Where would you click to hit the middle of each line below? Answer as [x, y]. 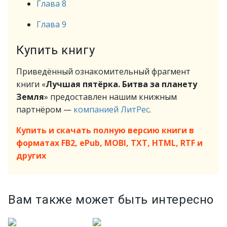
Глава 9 [51, 24]
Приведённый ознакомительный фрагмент [103, 71]
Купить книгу [56, 50]
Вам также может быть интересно [111, 200]
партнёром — [45, 109]
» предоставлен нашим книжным [110, 97]
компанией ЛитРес [111, 109]
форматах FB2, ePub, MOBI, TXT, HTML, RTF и [109, 143]
